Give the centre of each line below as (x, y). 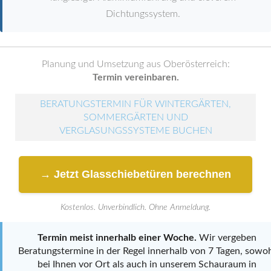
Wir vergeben (227, 238)
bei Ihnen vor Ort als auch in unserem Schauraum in (147, 264)
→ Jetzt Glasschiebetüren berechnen (135, 174)
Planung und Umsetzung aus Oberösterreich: (135, 64)
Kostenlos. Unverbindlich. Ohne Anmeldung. (135, 207)
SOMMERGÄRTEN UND (135, 117)
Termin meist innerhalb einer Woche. (117, 238)
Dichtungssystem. (143, 14)
